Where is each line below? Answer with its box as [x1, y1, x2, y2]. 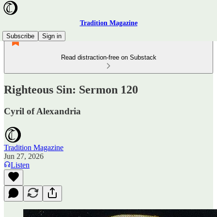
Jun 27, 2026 [4, 152, 44, 160]
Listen [11, 160, 30, 169]
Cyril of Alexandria [4, 106, 81, 116]
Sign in [42, 32, 62, 40]
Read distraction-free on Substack [61, 54, 156, 61]
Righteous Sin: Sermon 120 [4, 83, 138, 96]
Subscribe [6, 32, 34, 40]
